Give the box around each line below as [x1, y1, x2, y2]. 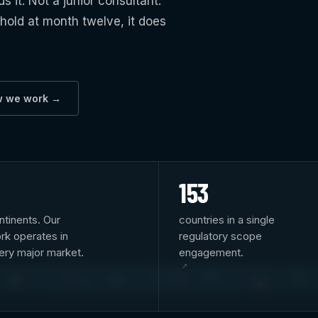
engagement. [179, 245, 243, 259]
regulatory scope [179, 229, 262, 243]
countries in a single [179, 212, 275, 226]
